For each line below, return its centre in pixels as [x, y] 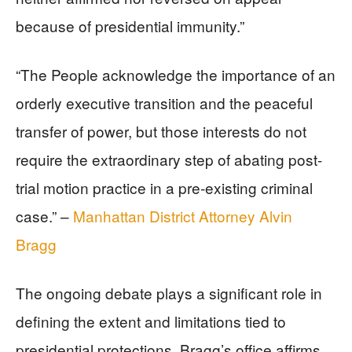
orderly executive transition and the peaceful [164, 103]
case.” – [44, 216]
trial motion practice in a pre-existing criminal [164, 187]
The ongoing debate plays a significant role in [169, 293]
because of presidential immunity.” [130, 26]
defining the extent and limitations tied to [151, 321]
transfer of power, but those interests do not [161, 131]
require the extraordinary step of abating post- [169, 159]
